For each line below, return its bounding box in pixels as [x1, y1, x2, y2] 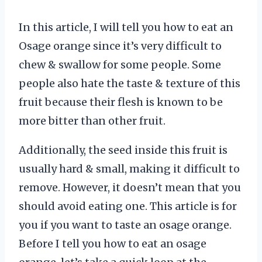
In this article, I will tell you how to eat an [19, 20, 233, 35]
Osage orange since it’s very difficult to [19, 39, 222, 53]
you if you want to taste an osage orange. [19, 218, 232, 232]
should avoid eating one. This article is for [19, 199, 237, 213]
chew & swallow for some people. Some [19, 58, 221, 72]
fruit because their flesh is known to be [19, 95, 223, 109]
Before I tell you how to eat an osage [19, 237, 206, 251]
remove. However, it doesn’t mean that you [19, 181, 241, 195]
